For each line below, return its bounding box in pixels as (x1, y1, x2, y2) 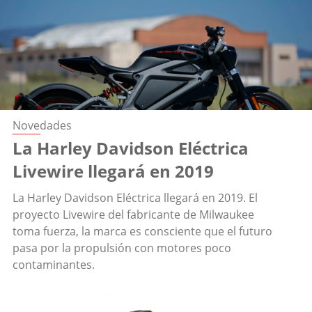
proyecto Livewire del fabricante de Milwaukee (13, 207, 254, 223)
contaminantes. (13, 257, 95, 273)
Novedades (13, 118, 72, 134)
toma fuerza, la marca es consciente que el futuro (13, 224, 272, 240)
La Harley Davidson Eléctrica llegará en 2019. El (13, 190, 258, 206)
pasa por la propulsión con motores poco (13, 240, 231, 256)
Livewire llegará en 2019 (13, 159, 214, 183)
